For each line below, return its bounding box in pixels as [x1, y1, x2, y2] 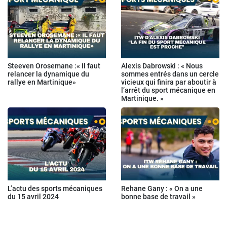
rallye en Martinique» [8, 78, 76, 87]
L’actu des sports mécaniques [8, 184, 102, 193]
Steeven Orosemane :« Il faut [8, 62, 100, 70]
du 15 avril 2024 [8, 192, 59, 201]
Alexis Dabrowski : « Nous [121, 62, 203, 70]
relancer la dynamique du [8, 70, 89, 79]
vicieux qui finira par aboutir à [121, 78, 216, 87]
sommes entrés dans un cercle [121, 70, 219, 79]
